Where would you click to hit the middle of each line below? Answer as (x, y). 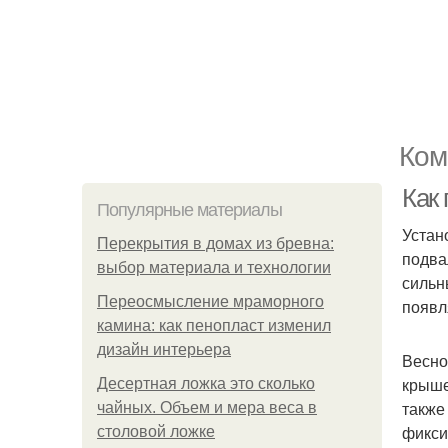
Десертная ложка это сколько (206, 383)
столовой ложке (156, 431)
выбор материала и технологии (214, 267)
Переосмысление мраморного (210, 301)
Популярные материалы (189, 210)
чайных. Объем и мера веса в (207, 407)
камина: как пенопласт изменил (214, 325)
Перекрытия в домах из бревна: (215, 243)
